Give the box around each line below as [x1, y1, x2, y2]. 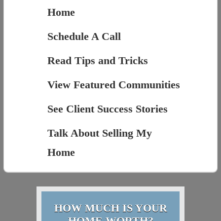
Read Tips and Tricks [47, 54, 148, 67]
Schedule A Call [47, 30, 121, 43]
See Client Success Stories [47, 103, 168, 115]
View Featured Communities [47, 78, 180, 91]
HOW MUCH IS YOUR [54, 202, 167, 215]
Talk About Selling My [47, 127, 152, 140]
